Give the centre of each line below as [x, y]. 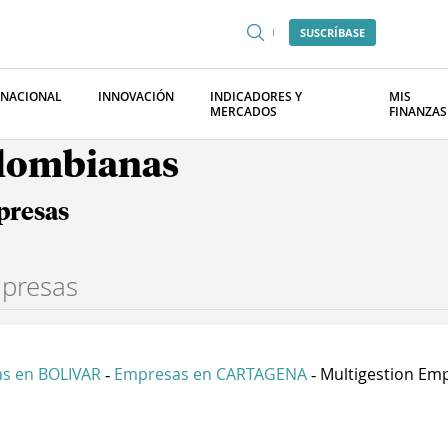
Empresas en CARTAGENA [210, 374]
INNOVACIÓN [136, 96]
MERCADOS [243, 111]
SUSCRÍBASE [332, 32]
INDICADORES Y [256, 96]
